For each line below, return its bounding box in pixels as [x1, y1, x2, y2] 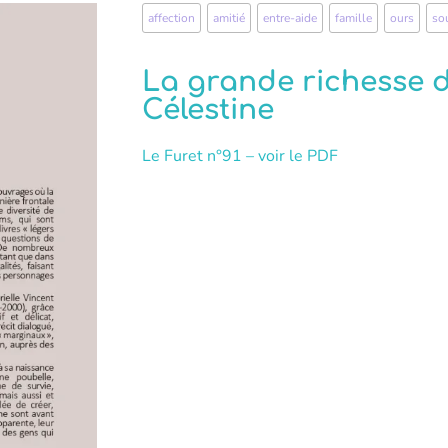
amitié [213, 10, 245, 26]
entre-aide [263, 10, 317, 26]
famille [335, 10, 372, 26]
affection [148, 10, 195, 26]
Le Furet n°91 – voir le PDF [142, 145, 338, 167]
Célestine [142, 94, 274, 126]
